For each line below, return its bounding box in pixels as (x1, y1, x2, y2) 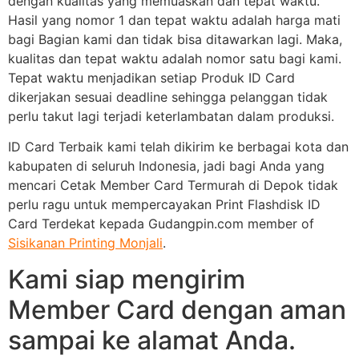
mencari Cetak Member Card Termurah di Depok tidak (8, 177, 338, 194)
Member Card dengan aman (8, 293, 346, 325)
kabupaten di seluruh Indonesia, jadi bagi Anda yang (8, 158, 325, 175)
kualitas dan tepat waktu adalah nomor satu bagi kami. (8, 50, 341, 67)
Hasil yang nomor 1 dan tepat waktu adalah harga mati (8, 11, 341, 28)
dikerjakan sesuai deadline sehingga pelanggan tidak (8, 88, 328, 105)
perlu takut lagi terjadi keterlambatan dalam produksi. (8, 107, 334, 124)
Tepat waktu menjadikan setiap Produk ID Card (8, 69, 295, 86)
